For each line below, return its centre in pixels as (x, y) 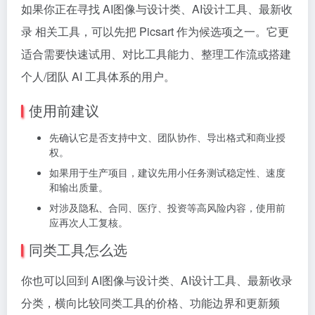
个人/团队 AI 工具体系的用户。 (98, 76)
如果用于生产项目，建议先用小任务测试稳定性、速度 (167, 172)
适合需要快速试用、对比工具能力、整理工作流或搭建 (156, 53)
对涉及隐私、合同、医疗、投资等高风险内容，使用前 (167, 207)
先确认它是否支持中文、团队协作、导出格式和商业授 (167, 137)
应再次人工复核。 (89, 222)
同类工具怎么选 (78, 249)
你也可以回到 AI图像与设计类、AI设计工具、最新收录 (157, 280)
